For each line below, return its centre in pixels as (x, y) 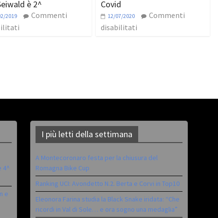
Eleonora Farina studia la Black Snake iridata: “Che (108, 199)
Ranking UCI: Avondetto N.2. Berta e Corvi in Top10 (108, 184)
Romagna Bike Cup (63, 168)
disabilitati (119, 27)
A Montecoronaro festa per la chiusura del (97, 158)
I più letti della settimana (87, 134)
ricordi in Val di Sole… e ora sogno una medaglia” (107, 209)
